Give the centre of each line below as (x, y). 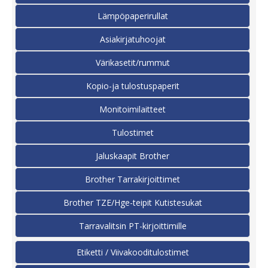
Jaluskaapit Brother (133, 156)
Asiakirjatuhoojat (133, 39)
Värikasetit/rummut (133, 62)
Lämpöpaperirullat (133, 16)
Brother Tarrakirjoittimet (133, 179)
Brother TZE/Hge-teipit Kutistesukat (133, 202)
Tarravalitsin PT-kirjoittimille (133, 226)
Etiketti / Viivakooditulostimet (133, 252)
